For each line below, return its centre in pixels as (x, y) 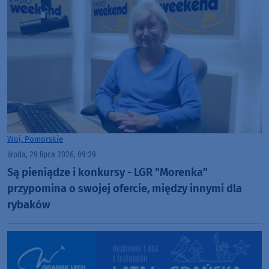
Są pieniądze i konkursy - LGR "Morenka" (107, 172)
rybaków (29, 204)
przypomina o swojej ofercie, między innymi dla (125, 188)
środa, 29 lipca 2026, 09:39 (52, 155)
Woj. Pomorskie (35, 139)
